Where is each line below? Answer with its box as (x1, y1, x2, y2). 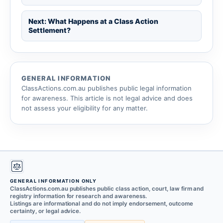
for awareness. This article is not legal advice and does (21, 94, 193, 102)
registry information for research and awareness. (10, 193, 147, 200)
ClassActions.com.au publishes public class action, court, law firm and (10, 185, 204, 192)
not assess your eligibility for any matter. (21, 104, 148, 112)
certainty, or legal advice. (10, 208, 81, 215)
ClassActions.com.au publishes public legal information (21, 84, 192, 92)
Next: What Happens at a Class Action (28, 17, 158, 25)
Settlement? (28, 26, 71, 34)
